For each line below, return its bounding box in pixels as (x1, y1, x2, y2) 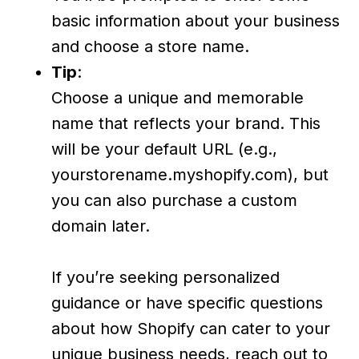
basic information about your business (51, 10, 340, 30)
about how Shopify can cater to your (51, 318, 330, 338)
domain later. (51, 216, 150, 236)
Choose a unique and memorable (51, 87, 304, 107)
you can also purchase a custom (51, 190, 297, 210)
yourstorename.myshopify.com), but (51, 164, 329, 184)
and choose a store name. (51, 36, 249, 56)
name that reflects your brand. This (51, 113, 321, 133)
